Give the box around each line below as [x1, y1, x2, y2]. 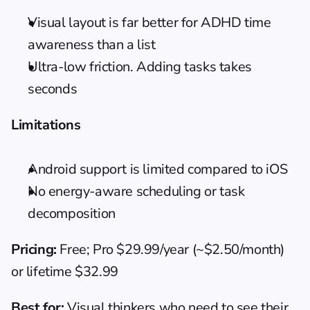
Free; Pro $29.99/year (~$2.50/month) [56, 239, 285, 259]
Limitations [11, 115, 81, 134]
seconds [28, 79, 77, 98]
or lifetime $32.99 [11, 262, 118, 281]
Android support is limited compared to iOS [28, 159, 288, 179]
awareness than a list [28, 35, 156, 54]
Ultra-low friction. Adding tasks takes [28, 57, 252, 76]
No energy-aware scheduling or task [28, 181, 245, 201]
